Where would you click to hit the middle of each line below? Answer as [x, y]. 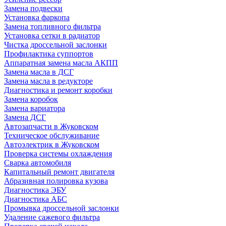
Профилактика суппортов [49, 53]
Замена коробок [31, 99]
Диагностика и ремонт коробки [58, 90]
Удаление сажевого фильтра [52, 217]
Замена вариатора [35, 108]
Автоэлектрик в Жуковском [52, 144]
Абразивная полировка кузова [56, 181]
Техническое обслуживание [52, 135]
